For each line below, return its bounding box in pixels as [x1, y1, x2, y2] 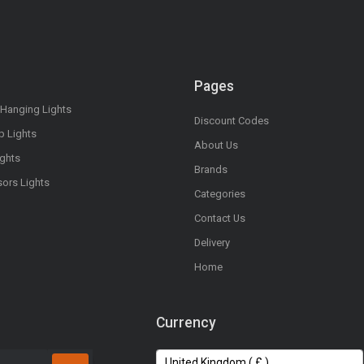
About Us [194, 139, 238, 152]
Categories [194, 188, 245, 201]
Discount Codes [194, 115, 269, 128]
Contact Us [194, 212, 245, 225]
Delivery [194, 236, 230, 249]
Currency [155, 314, 216, 331]
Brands [194, 163, 227, 176]
